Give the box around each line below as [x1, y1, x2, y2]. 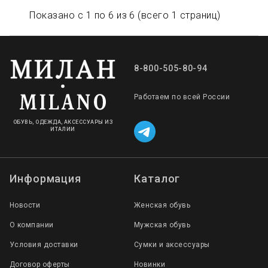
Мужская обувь [134, 220, 191, 229]
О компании [10, 220, 54, 229]
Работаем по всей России [134, 92, 230, 101]
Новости [10, 200, 41, 209]
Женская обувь [134, 200, 191, 209]
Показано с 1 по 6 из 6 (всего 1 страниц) [29, 9, 221, 21]
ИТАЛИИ [50, 126, 75, 133]
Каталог [134, 172, 181, 185]
